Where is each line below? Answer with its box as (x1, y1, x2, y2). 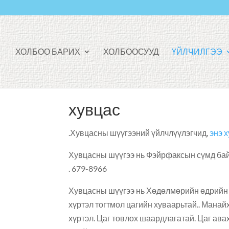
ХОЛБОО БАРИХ (15, 47, 80, 56)
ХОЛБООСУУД (103, 47, 159, 56)
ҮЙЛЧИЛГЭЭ (172, 47, 222, 56)
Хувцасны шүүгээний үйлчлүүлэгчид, (70, 127, 210, 138)
